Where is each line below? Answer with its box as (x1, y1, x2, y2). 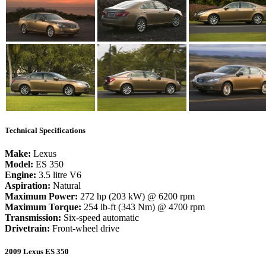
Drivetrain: (5, 223, 50, 233)
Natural (50, 180, 81, 191)
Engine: (5, 169, 36, 180)
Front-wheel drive (50, 223, 119, 233)
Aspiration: (5, 180, 50, 191)
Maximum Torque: (5, 201, 81, 212)
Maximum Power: (5, 191, 78, 201)
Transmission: (5, 212, 61, 223)
